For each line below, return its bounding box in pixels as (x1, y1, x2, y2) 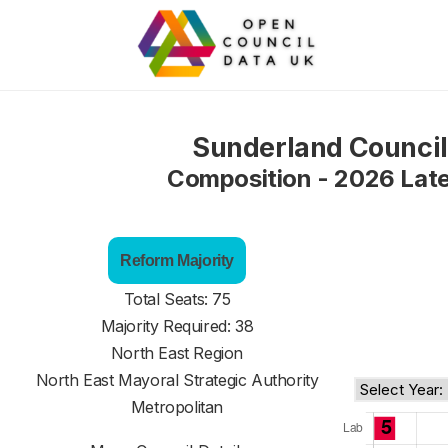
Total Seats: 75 (123, 289, 231, 309)
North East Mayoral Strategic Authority (35, 370, 319, 390)
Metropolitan (130, 397, 224, 417)
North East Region (110, 343, 244, 363)
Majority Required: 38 (100, 316, 254, 336)
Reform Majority (120, 252, 234, 269)
